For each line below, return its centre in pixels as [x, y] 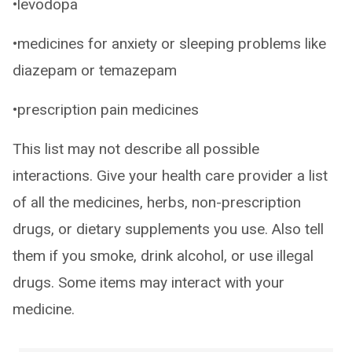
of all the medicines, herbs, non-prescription [157, 202]
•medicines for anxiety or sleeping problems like [169, 44]
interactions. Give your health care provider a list [170, 176]
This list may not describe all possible [136, 149]
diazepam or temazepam [95, 70]
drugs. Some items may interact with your [148, 282]
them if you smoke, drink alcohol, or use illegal [163, 256]
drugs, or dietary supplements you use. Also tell [168, 229]
